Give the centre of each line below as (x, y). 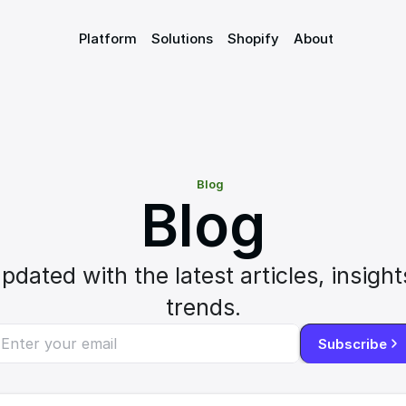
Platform (107, 39)
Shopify (253, 39)
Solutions (182, 39)
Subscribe (353, 343)
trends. (203, 307)
